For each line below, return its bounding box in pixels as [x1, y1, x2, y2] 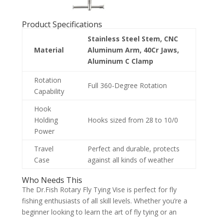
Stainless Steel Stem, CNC [87, 34, 178, 43]
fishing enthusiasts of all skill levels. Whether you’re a [21, 196, 187, 205]
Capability [34, 86, 64, 96]
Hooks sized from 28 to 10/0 [87, 115, 178, 125]
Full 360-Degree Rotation [87, 80, 167, 90]
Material [34, 45, 64, 54]
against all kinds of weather [87, 155, 174, 164]
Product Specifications [21, 18, 102, 30]
